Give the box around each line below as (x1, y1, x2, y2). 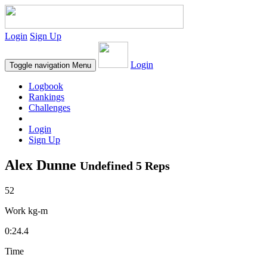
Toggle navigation (10, 61, 70, 70)
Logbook (29, 81, 63, 91)
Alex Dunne (5, 157, 80, 173)
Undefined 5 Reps (80, 159, 170, 172)
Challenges (29, 103, 70, 113)
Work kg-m (5, 205, 48, 216)
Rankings (29, 92, 64, 102)
